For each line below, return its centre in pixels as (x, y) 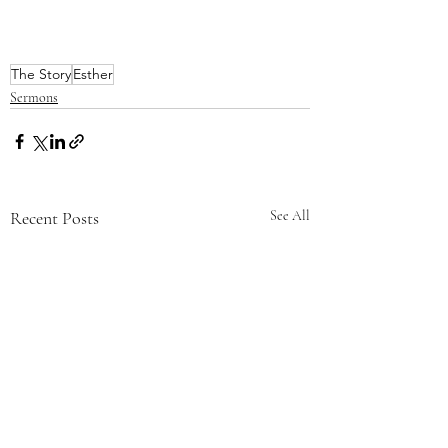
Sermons (34, 97)
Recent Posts (54, 217)
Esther (93, 73)
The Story (41, 73)
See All (290, 215)
